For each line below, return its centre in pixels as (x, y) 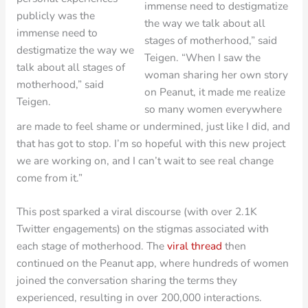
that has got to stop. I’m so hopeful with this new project (151, 143)
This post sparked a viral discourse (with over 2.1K (136, 212)
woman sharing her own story (217, 74)
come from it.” (49, 177)
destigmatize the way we (75, 50)
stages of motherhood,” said (211, 40)
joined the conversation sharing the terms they (126, 280)
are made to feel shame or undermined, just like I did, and (153, 126)
